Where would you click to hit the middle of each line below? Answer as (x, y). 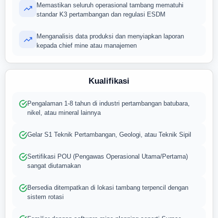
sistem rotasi (45, 197)
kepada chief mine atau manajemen (87, 45)
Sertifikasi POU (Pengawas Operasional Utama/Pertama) (108, 156)
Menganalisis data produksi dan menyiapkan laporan (110, 36)
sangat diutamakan (54, 166)
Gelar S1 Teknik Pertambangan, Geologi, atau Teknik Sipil (109, 135)
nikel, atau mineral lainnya (64, 113)
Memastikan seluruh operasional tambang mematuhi (110, 5)
